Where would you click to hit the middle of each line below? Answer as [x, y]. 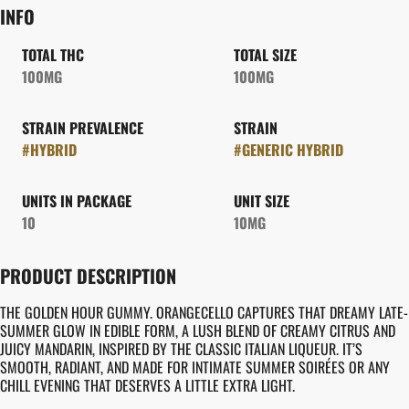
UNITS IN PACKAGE [77, 201]
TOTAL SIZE [265, 55]
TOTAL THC [53, 55]
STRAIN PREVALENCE [83, 128]
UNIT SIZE [262, 201]
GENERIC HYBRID [293, 150]
